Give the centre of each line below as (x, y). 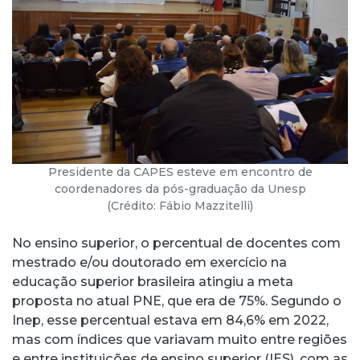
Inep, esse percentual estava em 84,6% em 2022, (170, 320)
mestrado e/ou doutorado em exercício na (149, 262)
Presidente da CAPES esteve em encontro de (180, 172)
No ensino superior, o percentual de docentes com (176, 243)
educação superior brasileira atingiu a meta (153, 281)
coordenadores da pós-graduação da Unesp (180, 188)
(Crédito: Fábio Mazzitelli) (180, 205)
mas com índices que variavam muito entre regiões (180, 339)
